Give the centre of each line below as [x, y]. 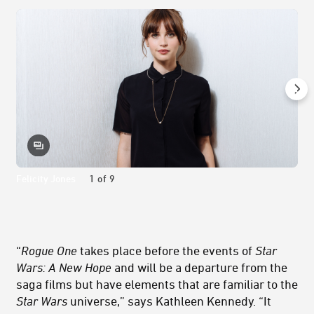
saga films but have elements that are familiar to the [157, 284]
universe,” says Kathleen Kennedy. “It [169, 301]
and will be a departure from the [199, 267]
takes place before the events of [166, 251]
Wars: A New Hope [64, 267]
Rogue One [49, 251]
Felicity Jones [46, 179]
